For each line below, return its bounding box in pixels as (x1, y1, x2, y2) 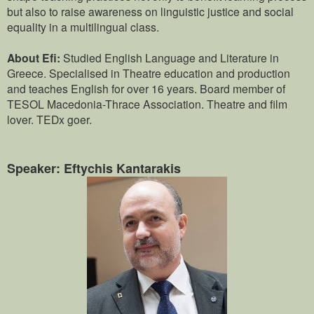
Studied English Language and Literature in (63, 50, 279, 66)
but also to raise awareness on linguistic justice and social (7, 4, 294, 20)
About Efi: (7, 50, 63, 67)
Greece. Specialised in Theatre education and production (7, 65, 290, 81)
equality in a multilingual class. (7, 19, 159, 35)
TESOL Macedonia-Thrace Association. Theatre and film (7, 96, 287, 112)
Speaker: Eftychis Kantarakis (7, 159, 181, 178)
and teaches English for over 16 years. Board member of (7, 81, 285, 97)
